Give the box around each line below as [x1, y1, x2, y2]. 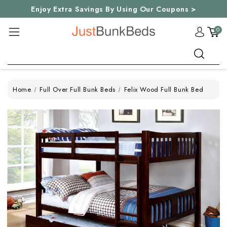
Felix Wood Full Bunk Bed [124, 85, 204, 94]
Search [8, 43, 30, 53]
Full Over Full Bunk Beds [40, 85, 116, 94]
